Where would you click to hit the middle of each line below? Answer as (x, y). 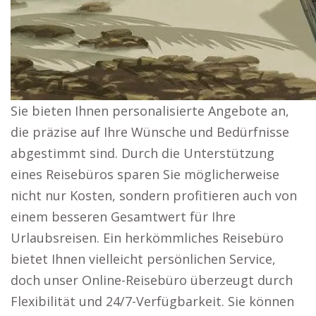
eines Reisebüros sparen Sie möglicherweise (145, 174)
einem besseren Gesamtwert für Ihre (123, 217)
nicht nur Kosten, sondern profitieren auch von (154, 195)
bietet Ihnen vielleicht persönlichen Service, (143, 259)
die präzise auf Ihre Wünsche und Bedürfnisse (150, 132)
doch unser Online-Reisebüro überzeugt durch (152, 280)
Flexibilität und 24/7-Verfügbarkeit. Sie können (152, 301)
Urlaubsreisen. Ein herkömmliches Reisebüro (147, 238)
